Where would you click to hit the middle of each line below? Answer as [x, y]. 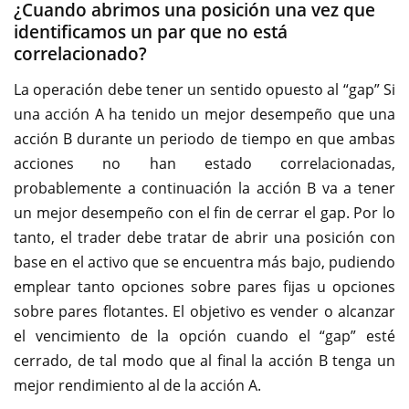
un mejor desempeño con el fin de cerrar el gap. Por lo [204, 213]
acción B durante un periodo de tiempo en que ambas [204, 139]
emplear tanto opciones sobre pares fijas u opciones [204, 287]
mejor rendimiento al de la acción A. [137, 385]
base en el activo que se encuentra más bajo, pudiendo [204, 262]
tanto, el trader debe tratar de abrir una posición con [204, 237]
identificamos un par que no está [151, 32]
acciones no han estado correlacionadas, [204, 163]
